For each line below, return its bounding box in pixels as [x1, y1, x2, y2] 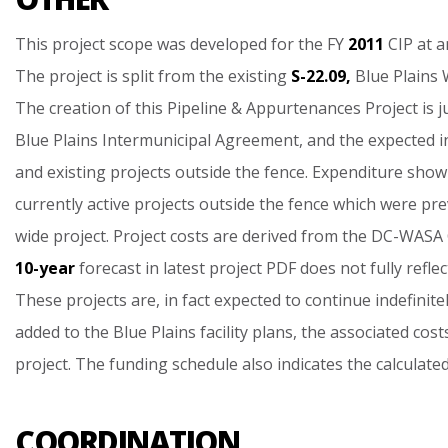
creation [49, 97, 111, 119]
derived [242, 225, 297, 247]
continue [305, 289, 371, 311]
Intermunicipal [102, 129, 211, 151]
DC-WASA [371, 225, 443, 247]
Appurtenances [246, 97, 361, 119]
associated [330, 321, 409, 343]
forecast [79, 257, 141, 279]
